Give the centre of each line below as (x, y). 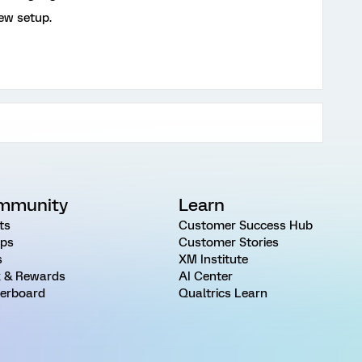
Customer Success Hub (245, 225)
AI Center (205, 276)
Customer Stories (228, 242)
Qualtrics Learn (223, 293)
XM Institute (213, 259)
